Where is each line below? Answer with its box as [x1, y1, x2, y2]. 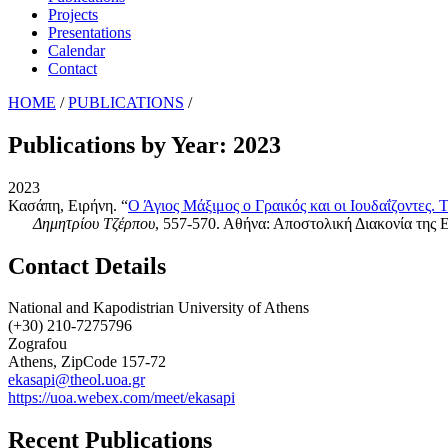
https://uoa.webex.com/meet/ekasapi [8, 389, 235, 407]
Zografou [8, 335, 67, 353]
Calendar [48, 41, 105, 59]
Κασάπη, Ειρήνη [8, 196, 113, 214]
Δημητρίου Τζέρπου [33, 214, 155, 232]
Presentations [48, 23, 131, 41]
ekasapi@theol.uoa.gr [8, 371, 145, 389]
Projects [48, 5, 98, 23]
